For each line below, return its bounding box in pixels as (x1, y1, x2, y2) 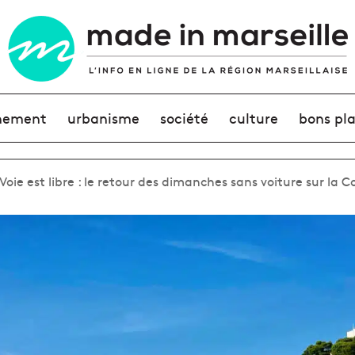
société (159, 108, 208, 128)
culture (229, 108, 279, 128)
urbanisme (67, 108, 139, 128)
